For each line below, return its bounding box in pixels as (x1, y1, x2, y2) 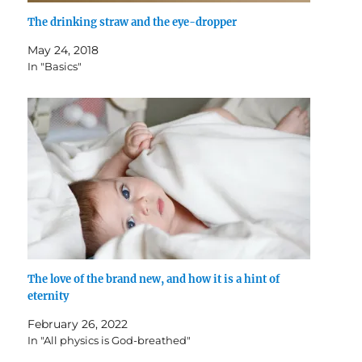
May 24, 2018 (27, 43, 99, 58)
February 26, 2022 (27, 317, 128, 332)
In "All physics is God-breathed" (27, 334, 192, 347)
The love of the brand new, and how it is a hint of (27, 272, 280, 287)
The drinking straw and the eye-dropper (27, 15, 238, 30)
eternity (27, 289, 69, 304)
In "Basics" (27, 60, 82, 74)
